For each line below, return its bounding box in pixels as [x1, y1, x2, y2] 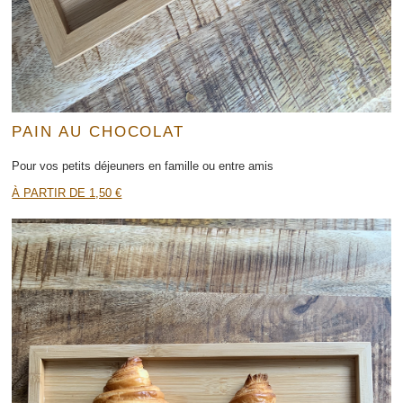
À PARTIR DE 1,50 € [12, 186, 122, 201]
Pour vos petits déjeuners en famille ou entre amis [12, 158, 274, 173]
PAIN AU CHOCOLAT [12, 121, 185, 140]
